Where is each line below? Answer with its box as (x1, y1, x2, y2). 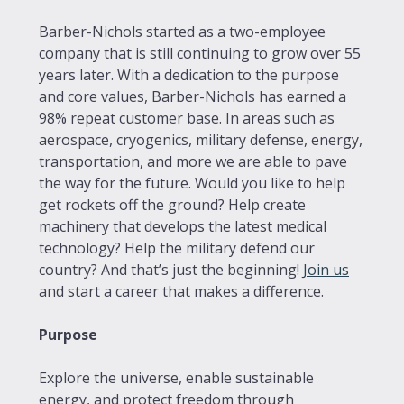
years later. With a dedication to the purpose (39, 64, 339, 85)
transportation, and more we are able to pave (39, 151, 347, 171)
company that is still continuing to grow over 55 (39, 42, 361, 63)
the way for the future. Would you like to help (39, 172, 345, 193)
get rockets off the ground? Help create (39, 194, 306, 215)
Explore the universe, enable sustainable (39, 367, 314, 388)
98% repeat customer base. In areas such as (39, 107, 335, 128)
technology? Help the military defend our (39, 237, 315, 258)
